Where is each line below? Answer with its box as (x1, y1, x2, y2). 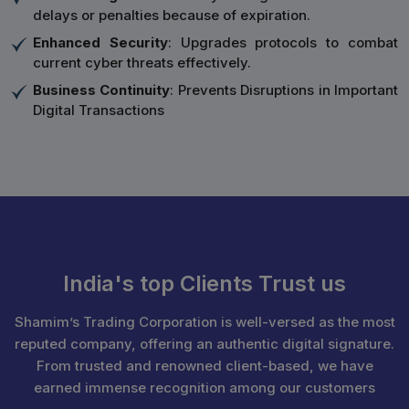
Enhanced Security (33, 34, 168, 51)
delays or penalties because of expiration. (33, 6, 310, 24)
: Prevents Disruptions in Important (170, 81, 399, 99)
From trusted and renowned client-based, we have (36, 357, 373, 374)
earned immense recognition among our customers (34, 379, 375, 396)
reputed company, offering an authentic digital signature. (15, 335, 394, 352)
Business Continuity (33, 81, 171, 99)
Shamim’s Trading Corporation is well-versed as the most (14, 313, 395, 330)
